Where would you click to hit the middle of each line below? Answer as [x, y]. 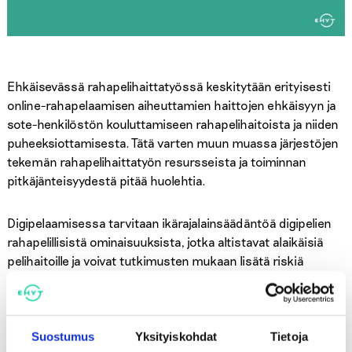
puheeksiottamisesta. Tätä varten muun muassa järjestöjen [172, 142]
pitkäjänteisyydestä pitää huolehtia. [106, 180]
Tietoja [289, 336]
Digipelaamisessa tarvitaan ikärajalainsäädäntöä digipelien [169, 222]
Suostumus [63, 336]
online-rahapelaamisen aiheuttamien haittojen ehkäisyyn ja [171, 104]
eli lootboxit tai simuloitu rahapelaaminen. [123, 298]
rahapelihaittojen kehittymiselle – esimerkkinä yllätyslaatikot [172, 279]
